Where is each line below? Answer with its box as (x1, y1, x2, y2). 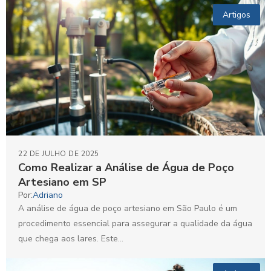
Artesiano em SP (18, 175, 106, 190)
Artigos (223, 8, 250, 21)
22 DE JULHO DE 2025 (18, 149, 99, 159)
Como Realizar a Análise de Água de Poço (18, 160, 234, 175)
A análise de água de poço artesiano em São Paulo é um (18, 203, 237, 215)
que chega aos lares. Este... (18, 233, 123, 245)
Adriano (33, 189, 63, 201)
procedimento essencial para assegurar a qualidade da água (18, 218, 252, 230)
